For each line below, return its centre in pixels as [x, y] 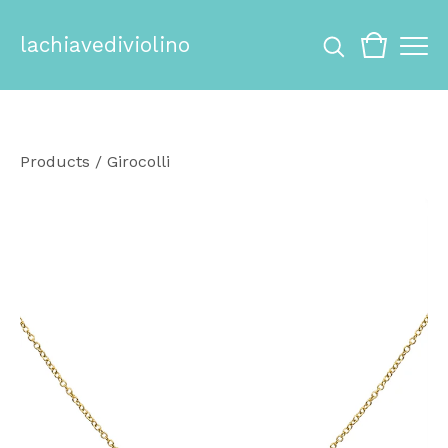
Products [55, 161]
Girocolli [138, 161]
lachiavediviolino [105, 45]
